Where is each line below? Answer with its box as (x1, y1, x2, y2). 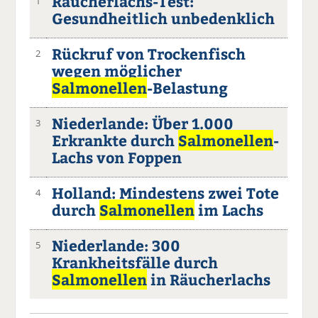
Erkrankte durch (52, 129, 179, 150)
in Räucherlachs (147, 268, 271, 290)
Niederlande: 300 (52, 234, 181, 256)
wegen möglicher (52, 60, 182, 81)
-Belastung (147, 77, 229, 98)
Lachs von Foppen (52, 146, 182, 168)
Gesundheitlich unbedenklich (52, 7, 275, 28)
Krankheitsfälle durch (52, 251, 219, 273)
